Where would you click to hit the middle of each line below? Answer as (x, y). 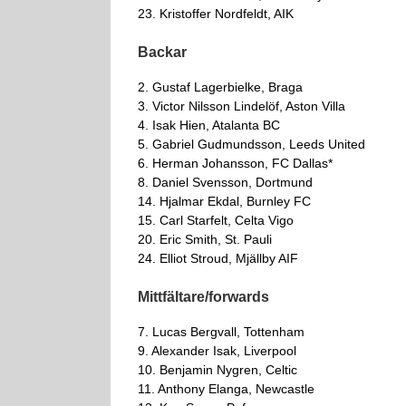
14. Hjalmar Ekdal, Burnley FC (224, 201)
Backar (162, 52)
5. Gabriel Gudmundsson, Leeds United (251, 144)
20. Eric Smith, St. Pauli (205, 239)
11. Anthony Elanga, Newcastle (226, 388)
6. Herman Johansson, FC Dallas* (235, 163)
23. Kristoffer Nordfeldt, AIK (216, 13)
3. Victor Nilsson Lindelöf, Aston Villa (242, 106)
